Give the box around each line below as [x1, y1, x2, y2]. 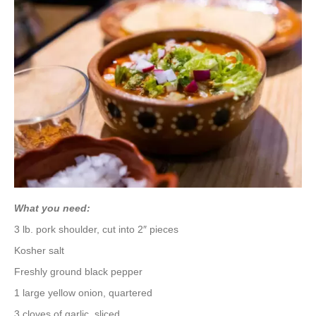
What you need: [14, 202, 90, 214]
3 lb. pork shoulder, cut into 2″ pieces [14, 224, 178, 236]
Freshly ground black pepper [14, 266, 142, 278]
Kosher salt [14, 245, 67, 257]
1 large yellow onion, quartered [14, 287, 152, 299]
